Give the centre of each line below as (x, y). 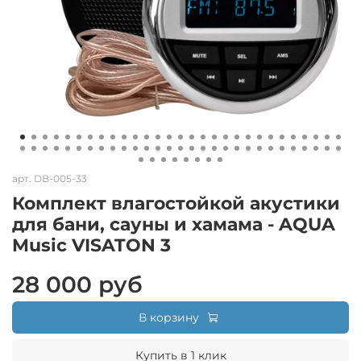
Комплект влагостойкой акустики (176, 203)
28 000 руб (77, 284)
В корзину (169, 317)
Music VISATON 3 (91, 245)
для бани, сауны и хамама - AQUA (174, 224)
